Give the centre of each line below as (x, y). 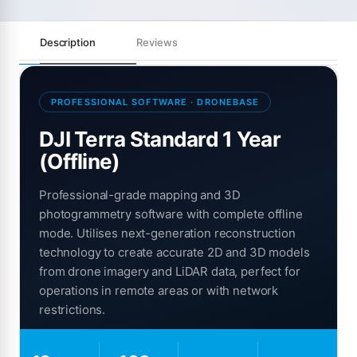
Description (68, 42)
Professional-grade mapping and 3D (140, 195)
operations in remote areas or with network (159, 290)
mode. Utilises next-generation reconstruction (167, 233)
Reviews (157, 42)
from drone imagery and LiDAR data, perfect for (170, 271)
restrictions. (73, 310)
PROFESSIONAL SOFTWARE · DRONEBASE (155, 102)
